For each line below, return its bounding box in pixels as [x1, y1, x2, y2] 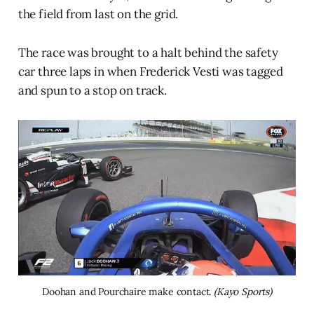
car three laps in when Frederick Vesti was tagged [18, 63, 283, 79]
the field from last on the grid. [18, 6, 179, 22]
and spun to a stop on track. [18, 82, 167, 98]
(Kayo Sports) [214, 285, 272, 298]
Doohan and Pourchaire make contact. [42, 285, 214, 298]
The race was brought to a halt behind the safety [18, 44, 278, 60]
